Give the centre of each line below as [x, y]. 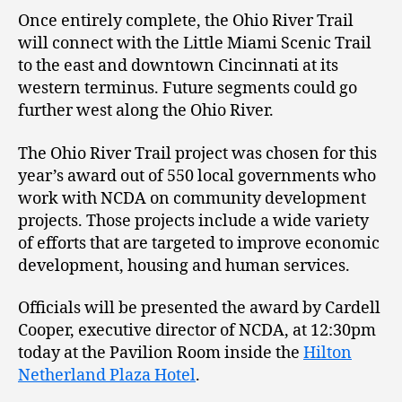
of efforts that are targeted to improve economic [199, 243]
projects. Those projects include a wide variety [193, 221]
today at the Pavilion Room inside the [161, 353]
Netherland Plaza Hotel [107, 376]
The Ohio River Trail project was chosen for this [197, 153]
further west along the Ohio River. [146, 111]
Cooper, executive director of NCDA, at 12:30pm [197, 331]
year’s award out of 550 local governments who [197, 176]
